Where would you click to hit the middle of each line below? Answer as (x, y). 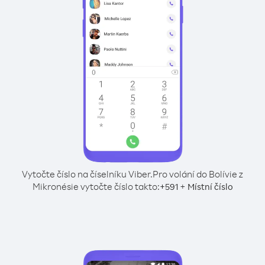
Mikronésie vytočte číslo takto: (96, 186)
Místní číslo (210, 187)
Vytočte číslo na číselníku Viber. (87, 174)
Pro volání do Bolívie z (198, 174)
